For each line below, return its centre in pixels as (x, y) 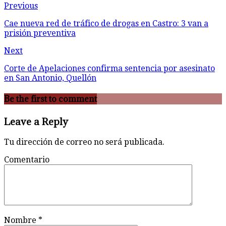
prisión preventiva (40, 33)
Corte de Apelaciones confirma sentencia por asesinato (109, 68)
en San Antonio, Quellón (50, 78)
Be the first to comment (50, 99)
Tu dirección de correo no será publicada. (84, 142)
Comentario (27, 160)
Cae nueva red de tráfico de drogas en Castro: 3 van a (106, 23)
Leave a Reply (36, 122)
